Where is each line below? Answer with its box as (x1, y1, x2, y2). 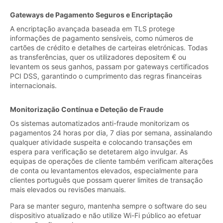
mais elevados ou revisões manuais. (10, 185, 126, 194)
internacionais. (10, 81, 57, 90)
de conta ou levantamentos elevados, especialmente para (10, 166, 198, 175)
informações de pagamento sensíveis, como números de (10, 33, 193, 42)
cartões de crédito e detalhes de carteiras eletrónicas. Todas (10, 43, 208, 52)
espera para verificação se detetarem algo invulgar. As (10, 147, 188, 156)
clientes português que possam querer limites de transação (10, 175, 203, 184)
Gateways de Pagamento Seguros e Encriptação (10, 10, 173, 19)
